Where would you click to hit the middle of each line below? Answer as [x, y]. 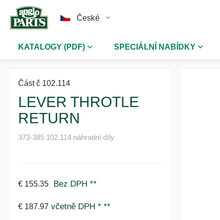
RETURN [49, 118]
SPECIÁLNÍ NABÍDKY [155, 47]
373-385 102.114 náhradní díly [66, 137]
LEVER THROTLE [79, 102]
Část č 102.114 [44, 83]
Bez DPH [69, 184]
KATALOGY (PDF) [52, 47]
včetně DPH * [77, 207]
